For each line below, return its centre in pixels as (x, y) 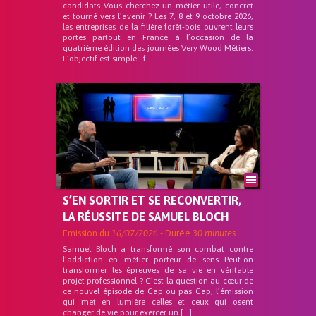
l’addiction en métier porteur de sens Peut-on (158, 260)
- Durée (175, 233)
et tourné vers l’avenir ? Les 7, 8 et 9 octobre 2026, (158, 16)
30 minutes (214, 233)
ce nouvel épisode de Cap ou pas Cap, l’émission (158, 291)
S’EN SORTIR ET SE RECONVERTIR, (152, 200)
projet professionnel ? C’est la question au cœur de (158, 281)
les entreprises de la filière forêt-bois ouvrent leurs (158, 27)
